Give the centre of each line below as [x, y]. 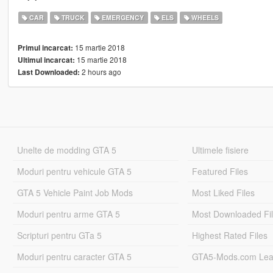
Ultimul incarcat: [46, 60]
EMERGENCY [122, 18]
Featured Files [220, 172]
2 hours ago [100, 72]
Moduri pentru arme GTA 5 [68, 214]
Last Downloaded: [48, 73]
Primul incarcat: [45, 48]
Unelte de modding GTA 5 [66, 150]
